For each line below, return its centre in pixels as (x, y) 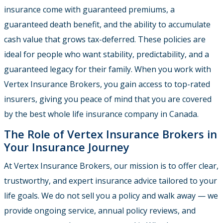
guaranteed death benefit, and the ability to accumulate (107, 25)
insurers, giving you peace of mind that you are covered (108, 99)
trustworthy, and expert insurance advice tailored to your (111, 181)
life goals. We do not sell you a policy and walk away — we (111, 196)
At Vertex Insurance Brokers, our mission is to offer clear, (111, 166)
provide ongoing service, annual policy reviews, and (100, 211)
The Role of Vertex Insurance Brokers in (111, 134)
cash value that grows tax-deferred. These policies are (105, 40)
